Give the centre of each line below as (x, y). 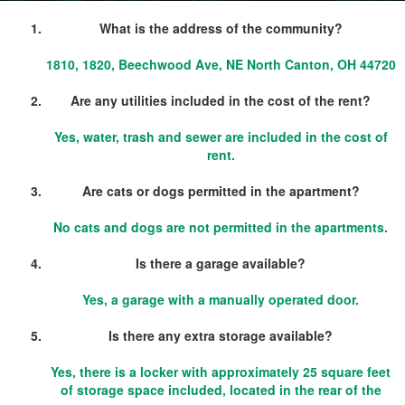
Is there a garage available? (221, 264)
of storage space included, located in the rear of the (221, 390)
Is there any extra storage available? (221, 336)
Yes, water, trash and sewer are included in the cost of (221, 137)
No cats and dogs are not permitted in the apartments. (221, 227)
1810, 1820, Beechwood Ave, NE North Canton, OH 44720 (221, 65)
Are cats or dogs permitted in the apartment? (221, 191)
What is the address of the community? (221, 28)
